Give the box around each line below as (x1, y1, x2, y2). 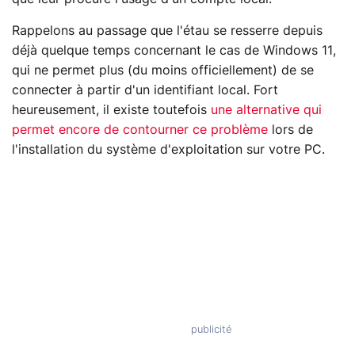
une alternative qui (211, 104, 322, 117)
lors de (268, 124, 313, 137)
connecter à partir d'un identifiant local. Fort (12, 84, 278, 97)
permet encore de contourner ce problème (12, 124, 268, 137)
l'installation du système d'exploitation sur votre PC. (12, 143, 325, 157)
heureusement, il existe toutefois (12, 104, 211, 117)
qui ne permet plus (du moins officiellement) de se (12, 64, 314, 78)
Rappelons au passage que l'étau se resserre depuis (12, 25, 323, 38)
